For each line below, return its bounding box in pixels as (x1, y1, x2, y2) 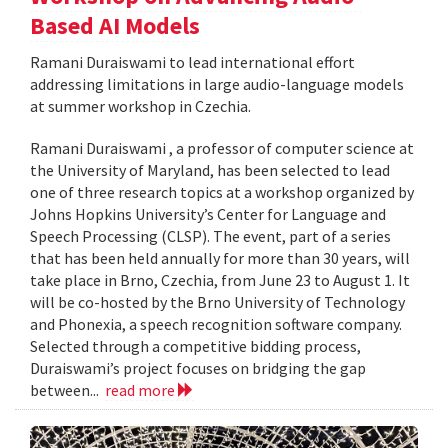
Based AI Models (30, 9, 200, 41)
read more (105, 379, 178, 400)
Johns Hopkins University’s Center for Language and (30, 203, 386, 224)
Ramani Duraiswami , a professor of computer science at (30, 137, 414, 158)
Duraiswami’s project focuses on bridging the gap (30, 357, 366, 378)
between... (30, 379, 105, 400)
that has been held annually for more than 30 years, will (30, 247, 410, 268)
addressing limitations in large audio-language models (30, 73, 404, 94)
